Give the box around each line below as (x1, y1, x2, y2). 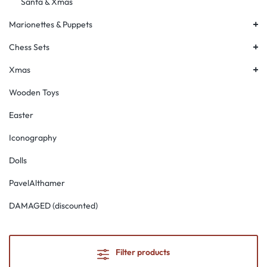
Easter (9, 110, 33, 120)
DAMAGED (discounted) (9, 200, 98, 211)
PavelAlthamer (9, 178, 65, 188)
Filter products (115, 246, 170, 257)
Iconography (9, 132, 57, 143)
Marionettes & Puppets (9, 19, 92, 30)
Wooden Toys (9, 87, 59, 98)
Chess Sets (9, 42, 49, 52)
